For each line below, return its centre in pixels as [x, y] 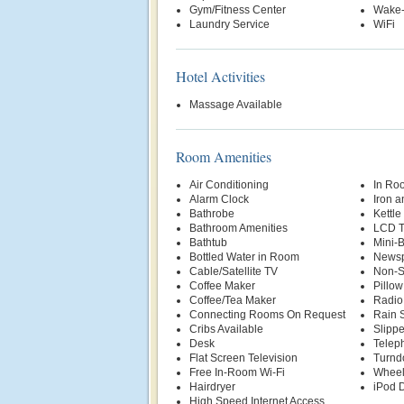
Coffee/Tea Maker [233, 300]
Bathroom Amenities [239, 228]
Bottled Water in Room [244, 257]
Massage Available [236, 105]
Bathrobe [212, 214]
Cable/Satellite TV [234, 271]
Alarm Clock [219, 199]
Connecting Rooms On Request [267, 315]
